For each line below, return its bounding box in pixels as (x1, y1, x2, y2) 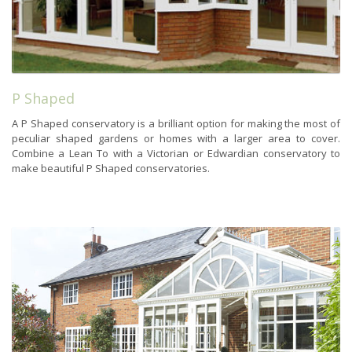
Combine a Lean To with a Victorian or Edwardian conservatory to (12, 146, 340, 161)
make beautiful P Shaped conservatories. (12, 161, 210, 176)
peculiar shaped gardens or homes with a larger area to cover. (12, 131, 340, 146)
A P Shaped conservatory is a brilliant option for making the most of (12, 116, 340, 131)
